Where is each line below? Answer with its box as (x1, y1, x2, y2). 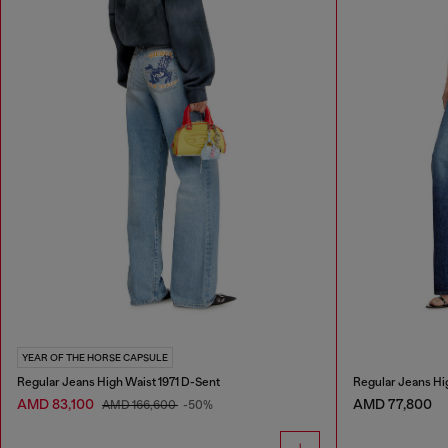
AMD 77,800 (352, 395, 432, 412)
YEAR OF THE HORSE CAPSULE (22, 351, 168, 363)
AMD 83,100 (17, 395, 97, 412)
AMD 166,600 (102, 397, 178, 412)
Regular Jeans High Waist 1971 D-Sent (17, 374, 220, 389)
